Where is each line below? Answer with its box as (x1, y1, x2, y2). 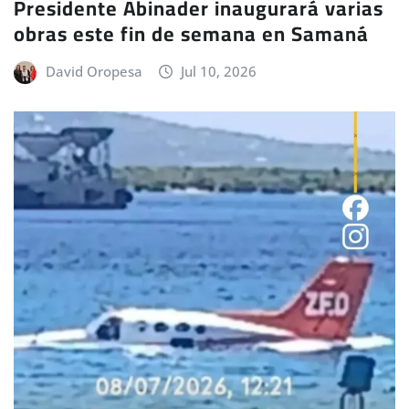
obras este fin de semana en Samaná (14, 14, 369, 53)
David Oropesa (45, 61, 142, 80)
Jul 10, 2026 (181, 61, 257, 80)
